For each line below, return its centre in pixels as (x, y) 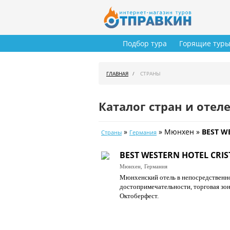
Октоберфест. (139, 196)
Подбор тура (145, 44)
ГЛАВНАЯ (117, 74)
